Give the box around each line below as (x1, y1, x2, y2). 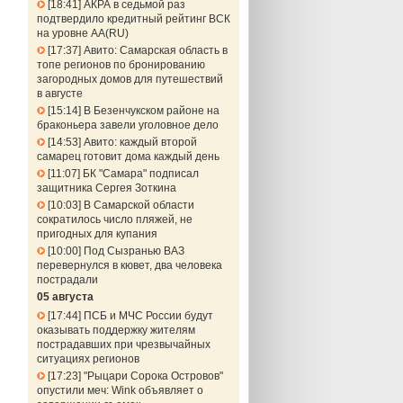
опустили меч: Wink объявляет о (36, 384, 203, 397)
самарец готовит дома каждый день (36, 150, 219, 163)
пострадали (36, 273, 98, 286)
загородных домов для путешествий (36, 73, 223, 85)
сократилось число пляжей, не (36, 213, 193, 226)
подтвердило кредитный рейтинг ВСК (36, 13, 230, 25)
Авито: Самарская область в (83, 44, 228, 57)
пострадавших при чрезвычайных (36, 338, 210, 351)
